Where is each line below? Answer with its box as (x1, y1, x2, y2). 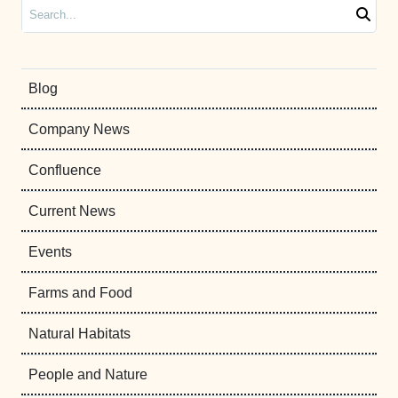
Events (28, 244, 72, 260)
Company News (28, 122, 130, 138)
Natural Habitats (28, 326, 131, 342)
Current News (28, 203, 115, 219)
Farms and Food (28, 285, 132, 301)
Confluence (28, 163, 101, 179)
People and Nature (28, 367, 147, 383)
